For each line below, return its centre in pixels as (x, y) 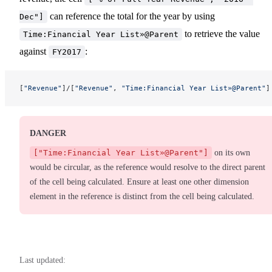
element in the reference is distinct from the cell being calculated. (142, 196)
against (34, 51)
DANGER (48, 133)
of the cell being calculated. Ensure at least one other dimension (139, 182)
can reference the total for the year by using (131, 16)
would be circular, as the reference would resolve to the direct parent (148, 167)
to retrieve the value (221, 33)
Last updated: (42, 260)
